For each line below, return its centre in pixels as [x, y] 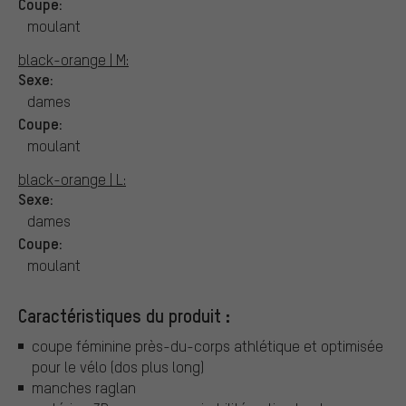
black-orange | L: [72, 179]
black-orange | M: [73, 59]
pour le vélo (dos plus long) [118, 367]
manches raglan [84, 388]
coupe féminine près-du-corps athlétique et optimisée [208, 346]
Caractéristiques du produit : [124, 315]
